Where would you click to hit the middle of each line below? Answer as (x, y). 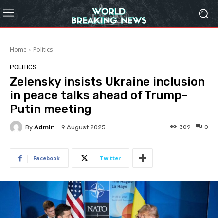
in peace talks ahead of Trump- (99, 95)
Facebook (46, 158)
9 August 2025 (83, 127)
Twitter (110, 158)
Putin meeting (51, 109)
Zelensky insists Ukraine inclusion (107, 82)
